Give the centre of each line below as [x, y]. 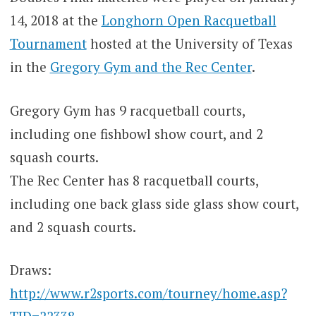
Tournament [48, 44]
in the [30, 67]
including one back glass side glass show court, [154, 203]
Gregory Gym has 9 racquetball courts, [127, 110]
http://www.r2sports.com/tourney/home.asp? [148, 293]
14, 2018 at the [55, 20]
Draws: [30, 270]
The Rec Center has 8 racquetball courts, [134, 180]
